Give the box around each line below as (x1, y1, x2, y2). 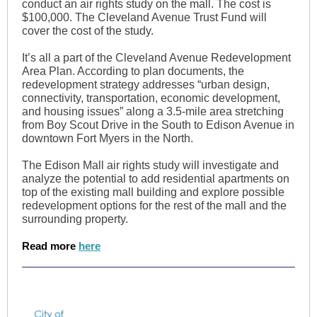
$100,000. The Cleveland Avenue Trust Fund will (22, 11, 267, 23)
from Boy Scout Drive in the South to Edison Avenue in (22, 119, 294, 131)
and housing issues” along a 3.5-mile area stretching (22, 105, 284, 117)
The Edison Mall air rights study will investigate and (22, 159, 279, 171)
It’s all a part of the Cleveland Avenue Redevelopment (22, 52, 291, 64)
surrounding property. (22, 213, 128, 225)
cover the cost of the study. (22, 25, 154, 37)
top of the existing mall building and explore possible (22, 186, 284, 198)
